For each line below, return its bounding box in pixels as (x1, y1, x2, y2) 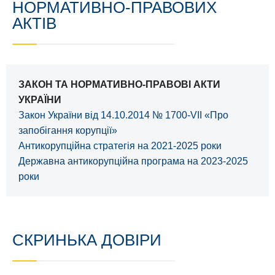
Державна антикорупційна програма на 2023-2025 (18, 156, 248, 167)
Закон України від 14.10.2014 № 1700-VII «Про (18, 110, 228, 121)
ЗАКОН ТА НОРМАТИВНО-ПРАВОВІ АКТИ (18, 79, 220, 90)
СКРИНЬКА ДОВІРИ (12, 231, 161, 250)
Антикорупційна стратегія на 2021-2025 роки (18, 141, 222, 152)
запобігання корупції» (18, 125, 117, 136)
